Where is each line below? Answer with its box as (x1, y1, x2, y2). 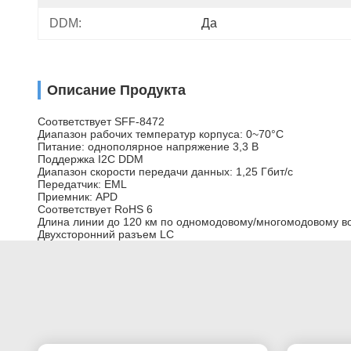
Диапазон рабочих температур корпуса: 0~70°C (38, 128, 284, 140)
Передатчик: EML (38, 178, 127, 190)
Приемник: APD (38, 190, 118, 203)
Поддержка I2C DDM (38, 153, 143, 165)
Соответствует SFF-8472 (38, 115, 165, 128)
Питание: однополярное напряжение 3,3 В (38, 140, 259, 153)
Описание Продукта (47, 82, 186, 98)
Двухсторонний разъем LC (38, 228, 174, 241)
